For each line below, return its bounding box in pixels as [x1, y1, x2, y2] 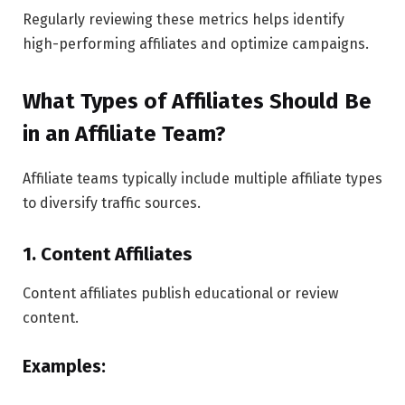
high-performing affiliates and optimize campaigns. [23, 34, 369, 52]
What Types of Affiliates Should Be [23, 88, 372, 114]
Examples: [23, 356, 106, 378]
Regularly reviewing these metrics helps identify [23, 10, 344, 28]
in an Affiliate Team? [23, 120, 226, 146]
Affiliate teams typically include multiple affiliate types [23, 169, 382, 187]
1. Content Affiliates [23, 242, 193, 265]
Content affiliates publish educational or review [23, 285, 338, 303]
